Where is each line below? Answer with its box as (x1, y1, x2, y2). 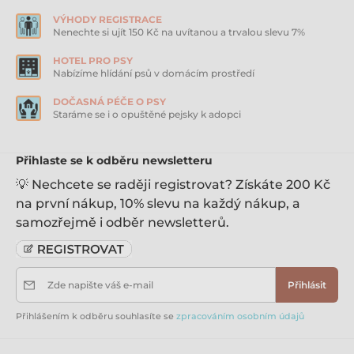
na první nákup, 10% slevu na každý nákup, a (16, 196, 300, 212)
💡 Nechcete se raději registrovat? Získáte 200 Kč (16, 177, 330, 193)
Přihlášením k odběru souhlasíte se (16, 311, 176, 322)
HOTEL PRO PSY (53, 55, 133, 67)
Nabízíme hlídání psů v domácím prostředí (53, 67, 254, 80)
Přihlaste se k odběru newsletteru (16, 153, 213, 168)
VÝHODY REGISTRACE (53, 13, 162, 26)
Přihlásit (288, 279, 326, 292)
